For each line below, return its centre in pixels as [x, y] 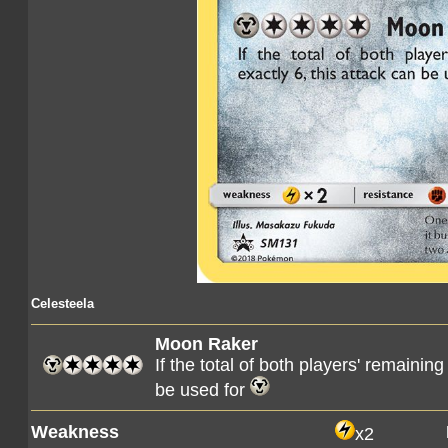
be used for [202, 390]
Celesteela [62, 303]
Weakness [75, 432]
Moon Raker [206, 344]
